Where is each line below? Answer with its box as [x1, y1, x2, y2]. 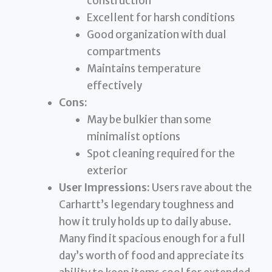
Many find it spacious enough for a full [59, 232, 246, 246]
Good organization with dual [86, 28, 226, 42]
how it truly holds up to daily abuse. [59, 215, 232, 229]
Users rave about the [150, 181, 253, 195]
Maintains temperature [86, 62, 201, 76]
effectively [86, 79, 142, 93]
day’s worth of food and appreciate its [59, 249, 245, 263]
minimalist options [86, 130, 180, 144]
